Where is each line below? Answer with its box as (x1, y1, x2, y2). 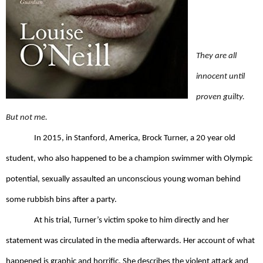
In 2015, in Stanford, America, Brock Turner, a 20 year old (34, 133, 235, 143)
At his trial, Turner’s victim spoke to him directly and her (34, 215, 229, 225)
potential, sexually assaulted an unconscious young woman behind (6, 174, 241, 184)
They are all (196, 51, 237, 60)
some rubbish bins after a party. (6, 195, 119, 204)
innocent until (196, 72, 245, 81)
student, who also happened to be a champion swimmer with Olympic (6, 154, 252, 163)
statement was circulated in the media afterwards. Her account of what (6, 236, 255, 245)
